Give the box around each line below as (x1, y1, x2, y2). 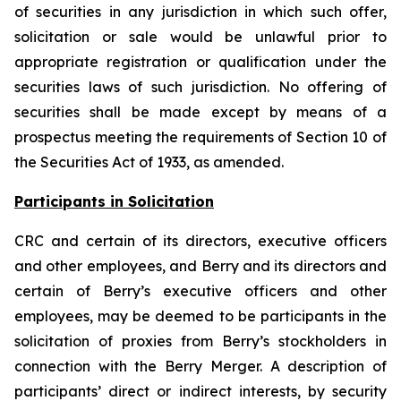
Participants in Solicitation (14, 192, 214, 210)
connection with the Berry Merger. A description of (14, 357, 387, 375)
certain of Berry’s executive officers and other (14, 282, 387, 300)
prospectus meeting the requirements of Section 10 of (14, 128, 387, 146)
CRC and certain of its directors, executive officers (14, 232, 387, 250)
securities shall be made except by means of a (14, 103, 387, 121)
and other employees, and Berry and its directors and (14, 257, 387, 275)
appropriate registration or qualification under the (14, 53, 387, 71)
